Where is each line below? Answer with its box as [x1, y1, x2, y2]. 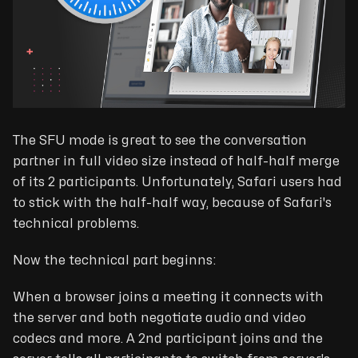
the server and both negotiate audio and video [13, 311, 306, 324]
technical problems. [13, 217, 139, 230]
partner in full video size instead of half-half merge [13, 154, 340, 168]
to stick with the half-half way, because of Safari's [13, 196, 332, 209]
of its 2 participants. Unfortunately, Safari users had [13, 175, 342, 189]
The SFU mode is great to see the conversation [13, 133, 307, 147]
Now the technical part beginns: [13, 253, 217, 267]
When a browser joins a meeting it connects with [13, 290, 324, 304]
